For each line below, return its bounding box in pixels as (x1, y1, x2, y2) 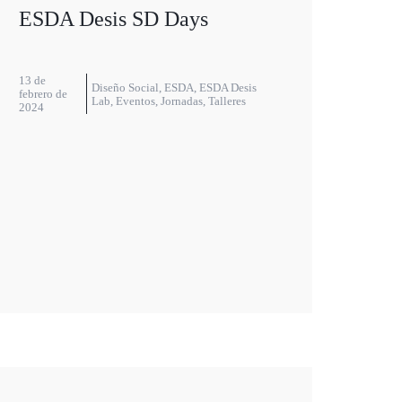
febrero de (18, 87, 67, 101)
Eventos (115, 93, 155, 108)
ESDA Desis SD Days (18, 7, 208, 31)
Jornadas (160, 93, 203, 108)
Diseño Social (91, 80, 159, 94)
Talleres (207, 93, 246, 108)
